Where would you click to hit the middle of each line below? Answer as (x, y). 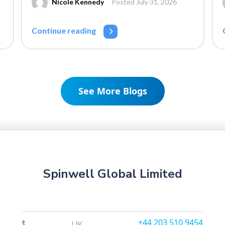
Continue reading (64, 30)
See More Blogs (113, 91)
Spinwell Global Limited (113, 174)
